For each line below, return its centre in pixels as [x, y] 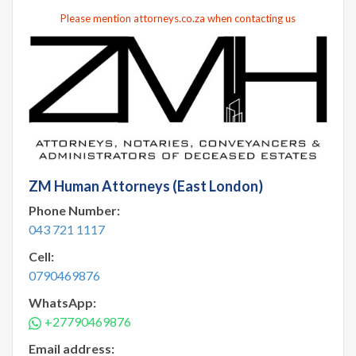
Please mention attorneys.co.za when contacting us [178, 18]
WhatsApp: [62, 302]
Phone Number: [74, 210]
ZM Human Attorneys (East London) [146, 186]
